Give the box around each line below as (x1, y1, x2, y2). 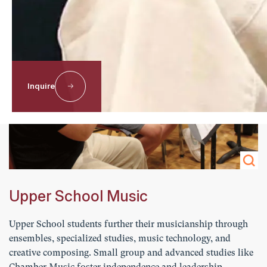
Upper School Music (9, 187, 148, 206)
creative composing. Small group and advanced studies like (9, 247, 253, 259)
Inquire (27, 81, 55, 91)
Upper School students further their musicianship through (9, 219, 248, 230)
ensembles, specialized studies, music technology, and (9, 233, 231, 244)
